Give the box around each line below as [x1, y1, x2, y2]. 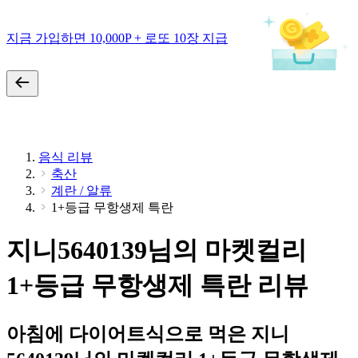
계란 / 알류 [51, 184, 112, 197]
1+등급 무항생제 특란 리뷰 [6, 271, 308, 300]
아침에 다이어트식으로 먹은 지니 [6, 323, 289, 344]
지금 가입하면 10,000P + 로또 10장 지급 [6, 30, 228, 45]
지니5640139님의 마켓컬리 [6, 236, 307, 265]
